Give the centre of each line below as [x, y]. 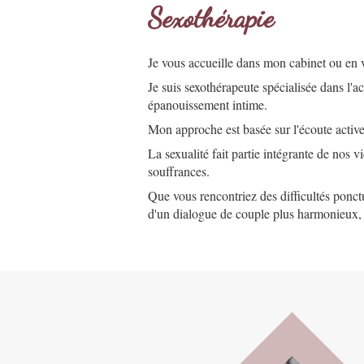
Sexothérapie [211, 18]
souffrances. [179, 171]
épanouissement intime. [208, 104]
